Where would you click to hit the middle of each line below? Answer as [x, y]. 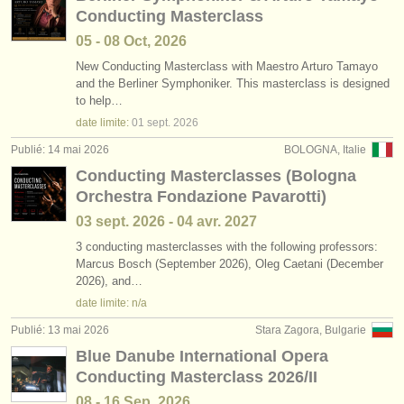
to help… [99, 101]
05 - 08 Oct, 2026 [131, 41]
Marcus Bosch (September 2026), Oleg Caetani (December [230, 264]
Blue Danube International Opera [202, 356]
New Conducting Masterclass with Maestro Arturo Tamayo [227, 66]
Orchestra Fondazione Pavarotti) [201, 197]
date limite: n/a [111, 303]
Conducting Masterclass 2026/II [197, 377]
